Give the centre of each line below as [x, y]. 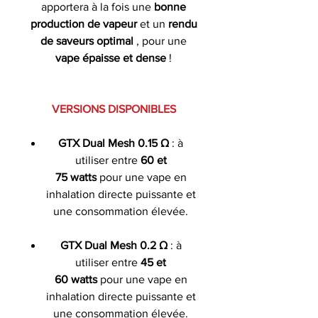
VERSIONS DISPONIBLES [114, 109]
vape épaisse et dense [111, 57]
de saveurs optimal [87, 40]
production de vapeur [83, 23]
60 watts [77, 279]
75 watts [77, 177]
